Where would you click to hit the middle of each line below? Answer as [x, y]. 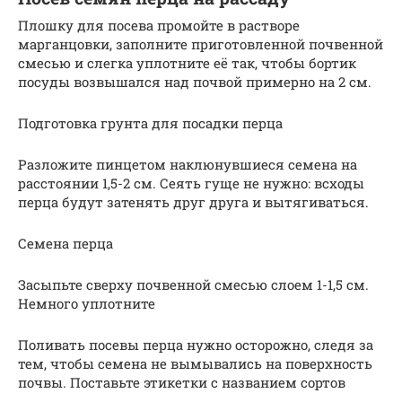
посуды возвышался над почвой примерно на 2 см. [195, 81]
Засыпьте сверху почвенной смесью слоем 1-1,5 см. [193, 284]
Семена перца [66, 243]
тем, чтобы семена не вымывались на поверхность [195, 363]
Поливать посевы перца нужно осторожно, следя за [196, 344]
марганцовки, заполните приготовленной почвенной [201, 44]
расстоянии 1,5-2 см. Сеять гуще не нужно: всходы [191, 183]
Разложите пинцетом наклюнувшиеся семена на [188, 164]
